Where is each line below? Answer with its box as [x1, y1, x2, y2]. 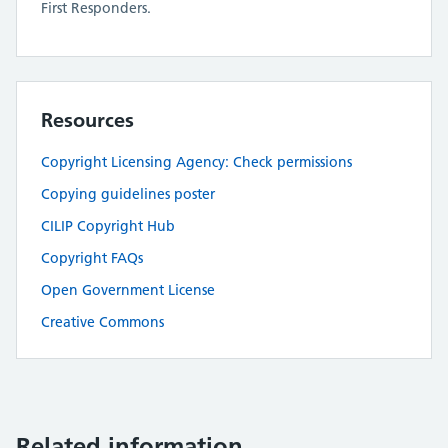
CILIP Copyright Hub [41, 217, 175, 236]
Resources [41, 108, 134, 133]
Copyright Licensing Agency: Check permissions [41, 153, 352, 172]
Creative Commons [41, 313, 164, 332]
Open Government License [41, 281, 215, 300]
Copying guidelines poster [41, 185, 215, 204]
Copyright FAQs [41, 249, 143, 268]
